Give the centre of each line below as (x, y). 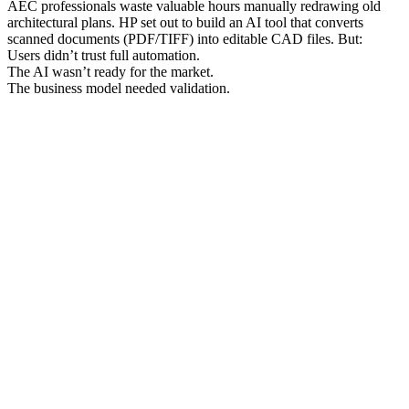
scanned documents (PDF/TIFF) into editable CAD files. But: (185, 38)
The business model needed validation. (119, 88)
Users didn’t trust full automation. (104, 55)
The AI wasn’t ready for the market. (110, 71)
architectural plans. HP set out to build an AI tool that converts (185, 22)
